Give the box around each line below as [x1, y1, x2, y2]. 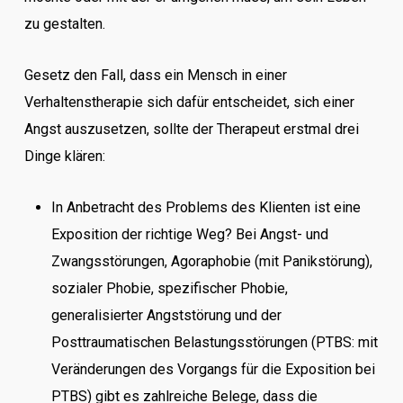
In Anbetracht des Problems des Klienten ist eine [50, 199, 361, 216]
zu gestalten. [23, 15, 105, 32]
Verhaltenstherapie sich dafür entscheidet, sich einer [23, 94, 354, 111]
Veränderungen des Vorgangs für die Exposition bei [50, 361, 375, 378]
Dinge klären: [23, 148, 105, 165]
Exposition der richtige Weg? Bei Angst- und [50, 226, 328, 243]
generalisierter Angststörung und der [50, 307, 282, 324]
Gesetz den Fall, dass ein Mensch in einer [23, 67, 287, 84]
